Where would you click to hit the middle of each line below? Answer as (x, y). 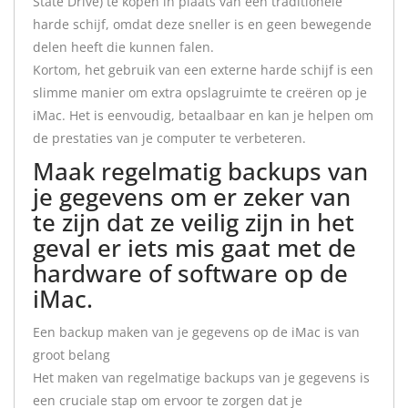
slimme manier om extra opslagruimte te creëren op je (200, 92)
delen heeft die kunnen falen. (123, 47)
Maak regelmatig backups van (200, 171)
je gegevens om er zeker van (192, 197)
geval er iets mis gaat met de (194, 248)
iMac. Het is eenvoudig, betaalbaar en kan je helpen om (203, 115)
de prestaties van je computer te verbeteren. (169, 138)
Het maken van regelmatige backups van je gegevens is (201, 377)
